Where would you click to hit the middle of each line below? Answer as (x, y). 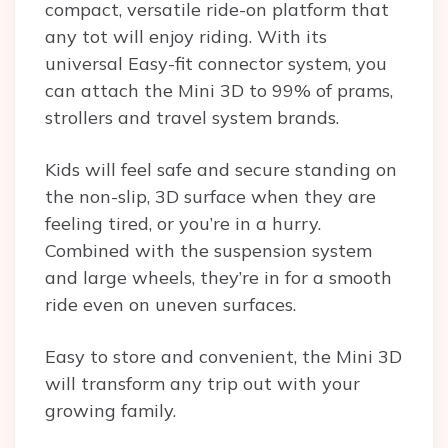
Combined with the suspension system (208, 251)
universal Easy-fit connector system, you (216, 64)
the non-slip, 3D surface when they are (210, 197)
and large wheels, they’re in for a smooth (218, 278)
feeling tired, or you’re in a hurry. (183, 224)
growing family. (113, 411)
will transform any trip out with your (202, 384)
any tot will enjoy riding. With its (186, 37)
